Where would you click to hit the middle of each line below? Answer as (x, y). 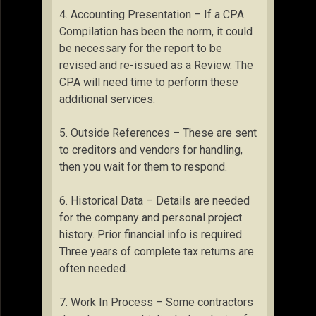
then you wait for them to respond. (143, 167)
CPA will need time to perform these (149, 82)
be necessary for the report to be (141, 48)
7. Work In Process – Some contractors (156, 302)
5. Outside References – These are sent (158, 133)
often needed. (93, 268)
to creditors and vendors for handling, (151, 150)
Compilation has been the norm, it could (156, 31)
